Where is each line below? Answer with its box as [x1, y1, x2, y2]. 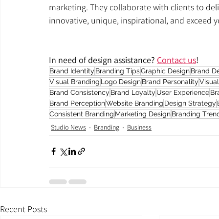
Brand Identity [49, 66, 94, 75]
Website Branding [106, 99, 163, 107]
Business [127, 123, 152, 132]
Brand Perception [49, 99, 105, 107]
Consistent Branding [49, 109, 114, 118]
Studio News [51, 123, 86, 132]
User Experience [156, 88, 209, 96]
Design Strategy [164, 99, 216, 107]
